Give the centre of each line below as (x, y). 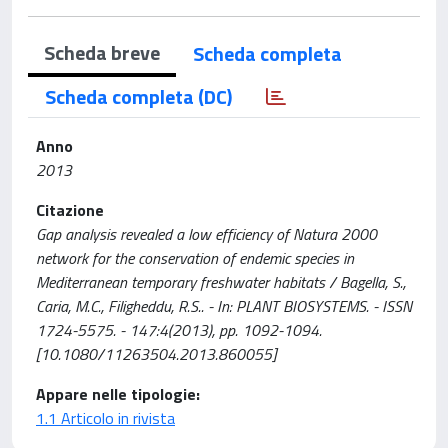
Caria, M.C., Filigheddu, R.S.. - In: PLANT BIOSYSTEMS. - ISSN (224, 306)
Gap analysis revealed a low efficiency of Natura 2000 (206, 234)
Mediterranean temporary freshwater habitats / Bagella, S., (221, 282)
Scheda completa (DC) (138, 96)
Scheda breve (102, 52)
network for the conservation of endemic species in (195, 258)
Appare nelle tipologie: (118, 394)
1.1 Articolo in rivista (105, 418)
